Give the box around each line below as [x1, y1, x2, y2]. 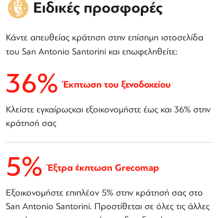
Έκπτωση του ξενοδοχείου [63, 77, 171, 91]
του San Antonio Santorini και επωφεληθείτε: [6, 45, 178, 58]
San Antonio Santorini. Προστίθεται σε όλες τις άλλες [6, 200, 210, 213]
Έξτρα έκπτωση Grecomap [48, 161, 159, 175]
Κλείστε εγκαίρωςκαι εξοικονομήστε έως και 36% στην [6, 103, 211, 116]
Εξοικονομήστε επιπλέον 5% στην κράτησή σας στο [6, 186, 203, 200]
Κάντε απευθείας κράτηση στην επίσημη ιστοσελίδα [6, 31, 203, 44]
